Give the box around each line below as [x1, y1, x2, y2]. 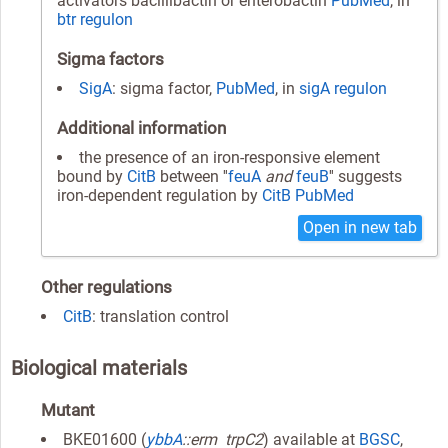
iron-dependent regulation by [57, 185, 262, 205]
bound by [57, 166, 127, 186]
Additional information [57, 117, 226, 138]
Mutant [41, 399, 95, 420]
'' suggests [329, 166, 402, 186]
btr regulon [57, 9, 133, 29]
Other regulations [41, 276, 172, 297]
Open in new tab [303, 217, 417, 237]
